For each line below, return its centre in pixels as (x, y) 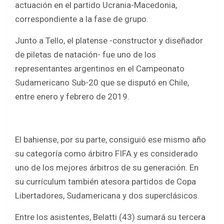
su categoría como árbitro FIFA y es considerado (106, 154)
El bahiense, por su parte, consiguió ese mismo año (110, 140)
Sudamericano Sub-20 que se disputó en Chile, (102, 83)
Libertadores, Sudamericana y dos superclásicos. (107, 196)
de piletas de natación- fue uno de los (85, 55)
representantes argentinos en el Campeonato (100, 69)
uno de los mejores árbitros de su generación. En (107, 168)
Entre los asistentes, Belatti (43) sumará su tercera (110, 217)
